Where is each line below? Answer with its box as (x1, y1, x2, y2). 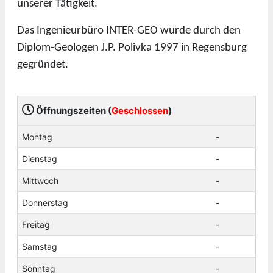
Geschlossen (112, 104, 168, 116)
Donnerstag (22, 197, 68, 208)
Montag (22, 131, 52, 142)
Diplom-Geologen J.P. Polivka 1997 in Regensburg (17, 41, 247, 54)
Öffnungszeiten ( (34, 104, 112, 116)
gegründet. (17, 58, 68, 71)
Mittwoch (22, 175, 58, 186)
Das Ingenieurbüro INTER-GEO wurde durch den (17, 24, 241, 37)
